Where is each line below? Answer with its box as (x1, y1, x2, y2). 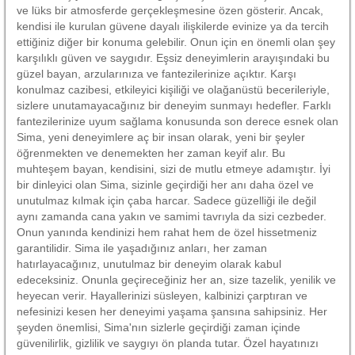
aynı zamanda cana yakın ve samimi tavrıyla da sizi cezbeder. (17, 209, 326, 223)
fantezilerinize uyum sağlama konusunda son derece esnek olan (17, 114, 338, 128)
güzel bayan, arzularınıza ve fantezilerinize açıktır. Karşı (17, 67, 296, 80)
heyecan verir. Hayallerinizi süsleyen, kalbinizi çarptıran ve (17, 288, 307, 302)
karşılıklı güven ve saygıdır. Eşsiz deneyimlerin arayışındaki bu (17, 51, 330, 64)
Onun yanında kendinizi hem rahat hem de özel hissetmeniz (17, 225, 317, 239)
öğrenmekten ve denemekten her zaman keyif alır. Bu (17, 146, 285, 159)
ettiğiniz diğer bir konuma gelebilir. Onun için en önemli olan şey (17, 35, 335, 48)
